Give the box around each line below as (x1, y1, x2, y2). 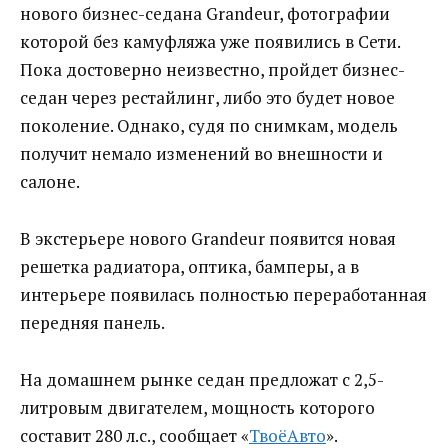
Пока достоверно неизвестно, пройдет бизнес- (20, 57, 405, 81)
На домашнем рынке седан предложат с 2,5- (20, 367, 384, 391)
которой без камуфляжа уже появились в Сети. (20, 29, 401, 53)
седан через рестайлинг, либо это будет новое (20, 85, 395, 109)
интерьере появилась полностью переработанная (20, 282, 427, 306)
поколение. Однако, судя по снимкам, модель (20, 113, 398, 137)
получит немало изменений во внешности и (20, 141, 383, 165)
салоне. (20, 169, 80, 193)
